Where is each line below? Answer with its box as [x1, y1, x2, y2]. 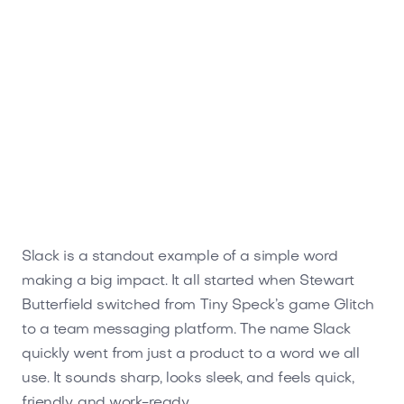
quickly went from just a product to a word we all [22, 346, 360, 362]
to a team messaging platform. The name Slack [22, 322, 351, 337]
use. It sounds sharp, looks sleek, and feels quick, [22, 371, 354, 386]
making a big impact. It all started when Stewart [22, 273, 354, 289]
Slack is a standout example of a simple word [22, 249, 338, 264]
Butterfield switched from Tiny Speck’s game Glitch [22, 298, 374, 313]
